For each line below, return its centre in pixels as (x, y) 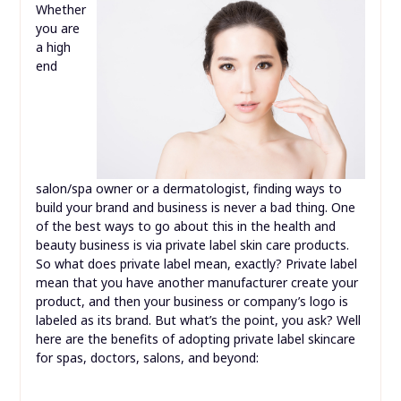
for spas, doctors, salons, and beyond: (147, 358)
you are (57, 29)
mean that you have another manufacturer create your (196, 283)
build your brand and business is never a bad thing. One (195, 208)
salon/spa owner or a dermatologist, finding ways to (188, 189)
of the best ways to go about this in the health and (185, 226)
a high (53, 47)
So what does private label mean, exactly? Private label (196, 264)
